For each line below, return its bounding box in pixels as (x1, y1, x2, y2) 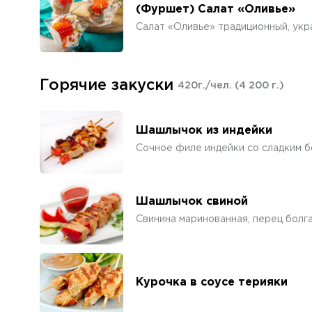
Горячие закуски (40, 79, 173, 93)
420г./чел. (178, 81, 235, 90)
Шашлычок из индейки (136, 125, 272, 136)
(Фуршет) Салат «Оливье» (136, 4, 295, 15)
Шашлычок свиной (136, 196, 248, 207)
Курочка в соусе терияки (136, 276, 288, 288)
